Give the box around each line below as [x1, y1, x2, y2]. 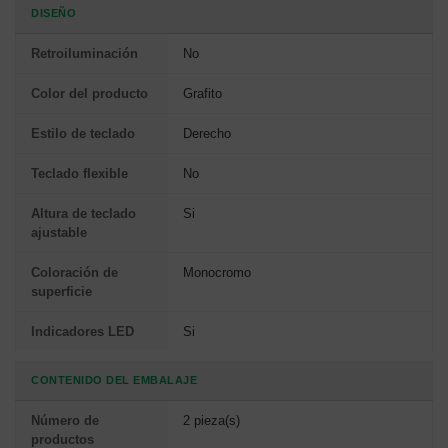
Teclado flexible [31, 165, 128, 181]
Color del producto [31, 85, 148, 101]
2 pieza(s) [183, 412, 240, 428]
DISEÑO [31, 6, 76, 19]
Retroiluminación [31, 45, 138, 61]
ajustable [31, 224, 87, 240]
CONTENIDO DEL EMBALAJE [31, 373, 197, 386]
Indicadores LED [31, 323, 134, 339]
